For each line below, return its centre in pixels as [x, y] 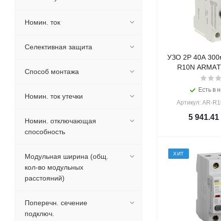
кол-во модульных [54, 167]
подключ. [39, 214]
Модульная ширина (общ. [67, 156]
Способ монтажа [52, 72]
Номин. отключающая [60, 121]
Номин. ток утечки [54, 96]
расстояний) [45, 178]
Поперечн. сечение [56, 203]
